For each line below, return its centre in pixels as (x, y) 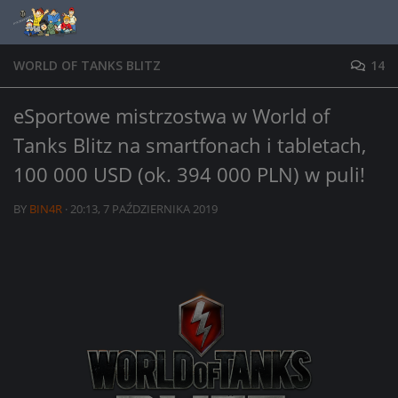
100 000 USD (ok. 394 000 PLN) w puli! (189, 174)
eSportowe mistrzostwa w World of (171, 115)
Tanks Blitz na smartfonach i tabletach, (190, 145)
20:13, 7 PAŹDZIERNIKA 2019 (144, 209)
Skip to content (78, 27)
